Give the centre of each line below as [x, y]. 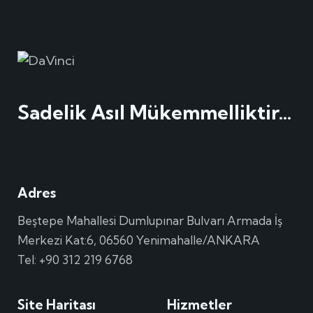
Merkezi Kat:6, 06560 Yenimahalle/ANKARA [139, 240]
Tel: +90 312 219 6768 [75, 259]
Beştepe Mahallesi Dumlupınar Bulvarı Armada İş [150, 220]
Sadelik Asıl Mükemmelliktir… [155, 112]
